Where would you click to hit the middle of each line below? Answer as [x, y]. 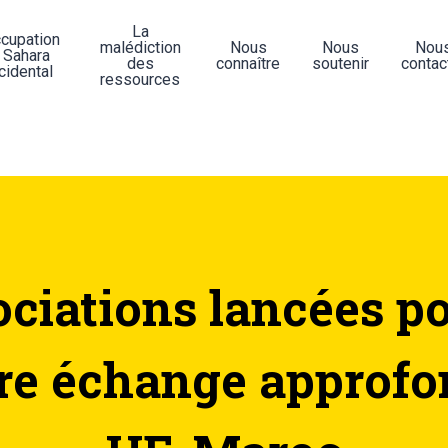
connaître [248, 63]
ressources [140, 79]
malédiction [140, 47]
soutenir [341, 63]
